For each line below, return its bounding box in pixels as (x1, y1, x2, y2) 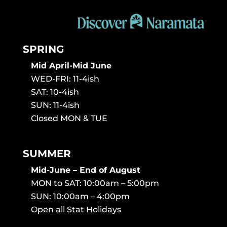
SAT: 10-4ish (30, 87, 79, 97)
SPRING (22, 43, 64, 56)
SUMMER (22, 147, 71, 160)
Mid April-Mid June (30, 61, 111, 71)
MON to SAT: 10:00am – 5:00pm (30, 178, 159, 188)
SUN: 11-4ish (30, 100, 80, 110)
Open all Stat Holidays (30, 205, 121, 215)
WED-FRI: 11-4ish (30, 74, 99, 84)
